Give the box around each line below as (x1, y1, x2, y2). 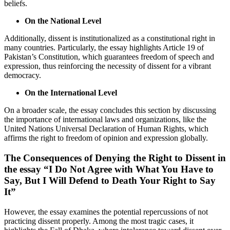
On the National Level (25, 16, 101, 26)
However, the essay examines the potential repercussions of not (4, 207, 208, 216)
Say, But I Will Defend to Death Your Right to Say (4, 175, 216, 186)
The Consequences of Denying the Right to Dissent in (4, 152, 226, 163)
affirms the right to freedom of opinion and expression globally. (4, 133, 208, 143)
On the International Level (25, 88, 117, 98)
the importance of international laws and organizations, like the (4, 115, 206, 124)
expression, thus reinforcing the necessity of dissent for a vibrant (4, 62, 211, 71)
